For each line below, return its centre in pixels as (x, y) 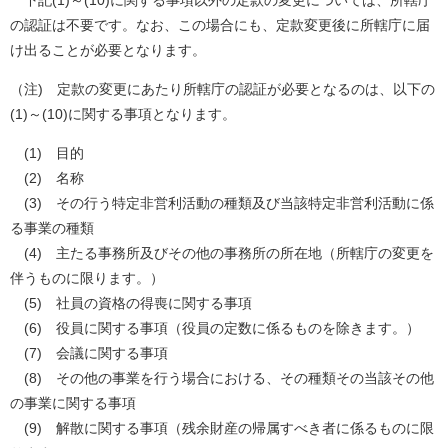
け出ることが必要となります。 (108, 49)
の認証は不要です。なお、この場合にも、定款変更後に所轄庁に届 (220, 24)
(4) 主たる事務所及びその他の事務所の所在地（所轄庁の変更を (222, 252)
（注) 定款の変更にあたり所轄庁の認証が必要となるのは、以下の (222, 88)
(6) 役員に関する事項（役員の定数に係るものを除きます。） (215, 327)
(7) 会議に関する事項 (89, 352)
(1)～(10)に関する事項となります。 (123, 113)
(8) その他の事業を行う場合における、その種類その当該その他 (222, 377)
